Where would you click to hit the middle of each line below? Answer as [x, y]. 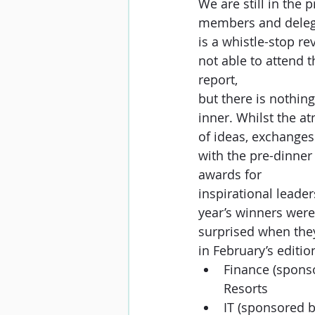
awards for [230, 174]
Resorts [246, 288]
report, [218, 79]
